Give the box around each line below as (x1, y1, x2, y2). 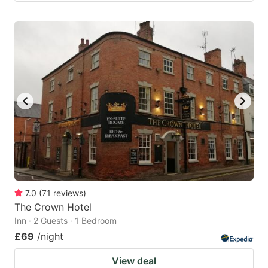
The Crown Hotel (14, 200, 92, 213)
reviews (53, 187, 83, 198)
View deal (112, 254, 156, 267)
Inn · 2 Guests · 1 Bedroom (14, 215, 117, 226)
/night (37, 230, 63, 242)
